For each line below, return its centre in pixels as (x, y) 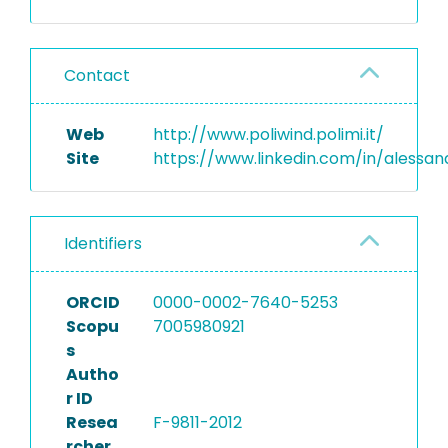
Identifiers (103, 243)
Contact (97, 75)
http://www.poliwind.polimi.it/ (268, 134)
